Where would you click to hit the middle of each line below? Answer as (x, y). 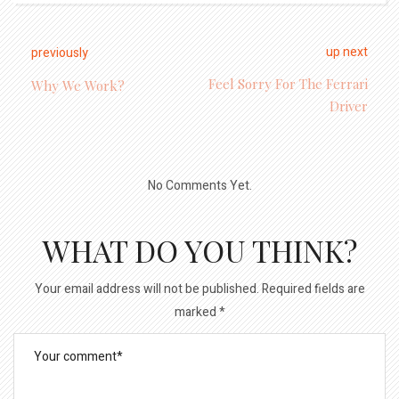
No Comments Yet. (199, 185)
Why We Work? (78, 85)
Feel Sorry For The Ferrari (288, 83)
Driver (349, 106)
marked (196, 312)
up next (347, 52)
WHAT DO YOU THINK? (199, 250)
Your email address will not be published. (147, 289)
